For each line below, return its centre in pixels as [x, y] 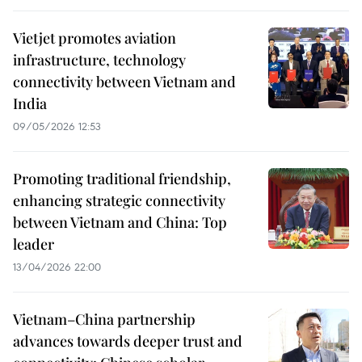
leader [34, 244]
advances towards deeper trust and [128, 341]
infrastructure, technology [99, 60]
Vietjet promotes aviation [95, 38]
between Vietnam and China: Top [120, 222]
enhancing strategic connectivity [119, 200]
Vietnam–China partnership [104, 319]
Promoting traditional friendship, [122, 179]
